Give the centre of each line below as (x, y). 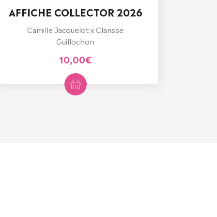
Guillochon (76, 41)
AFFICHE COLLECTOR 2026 (75, 12)
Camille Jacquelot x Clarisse (76, 30)
